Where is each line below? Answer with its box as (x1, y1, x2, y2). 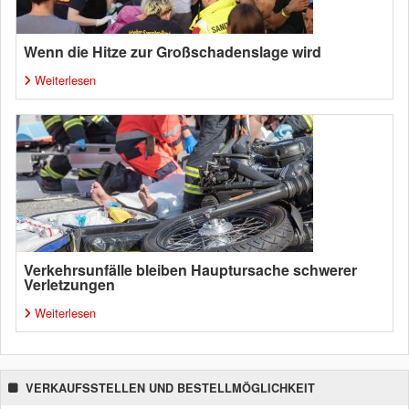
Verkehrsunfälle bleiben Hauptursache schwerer (24, 259, 357, 280)
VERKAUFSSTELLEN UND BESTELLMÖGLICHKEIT (26, 380, 315, 396)
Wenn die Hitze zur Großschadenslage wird (24, 41, 321, 62)
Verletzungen (24, 274, 115, 295)
